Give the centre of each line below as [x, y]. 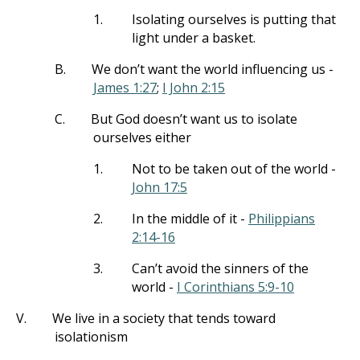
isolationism [91, 337]
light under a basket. [194, 38]
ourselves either [142, 137]
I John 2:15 [194, 88]
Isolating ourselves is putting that [234, 19]
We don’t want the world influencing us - [213, 69]
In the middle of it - [190, 219]
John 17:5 [160, 187]
